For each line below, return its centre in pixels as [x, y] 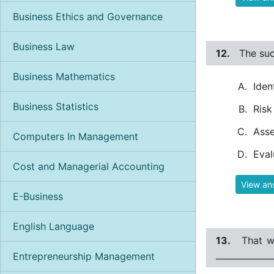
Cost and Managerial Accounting [89, 166]
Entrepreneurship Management [84, 256]
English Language [54, 226]
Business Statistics [56, 106]
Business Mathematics [64, 76]
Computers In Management [76, 136]
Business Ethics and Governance [88, 16]
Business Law [44, 46]
